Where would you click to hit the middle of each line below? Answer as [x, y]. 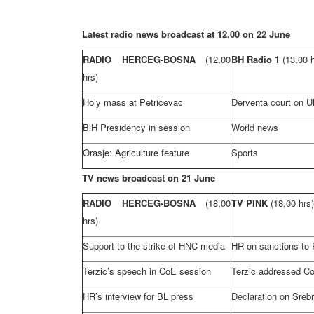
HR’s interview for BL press [138, 296]
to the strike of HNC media [170, 246]
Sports [245, 152]
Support [98, 246]
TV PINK [250, 203]
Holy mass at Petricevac [133, 102]
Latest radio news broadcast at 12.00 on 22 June [186, 34]
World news [255, 127]
